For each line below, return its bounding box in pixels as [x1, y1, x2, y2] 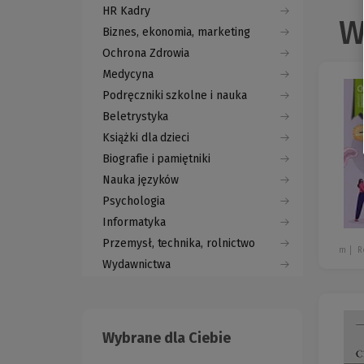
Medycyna [102, 67, 154, 82]
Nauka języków [102, 173, 180, 188]
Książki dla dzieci [102, 131, 190, 145]
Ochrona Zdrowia [102, 46, 190, 61]
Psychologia [102, 194, 165, 209]
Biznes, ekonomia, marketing [102, 25, 250, 40]
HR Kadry [102, 4, 150, 19]
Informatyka [102, 215, 166, 230]
